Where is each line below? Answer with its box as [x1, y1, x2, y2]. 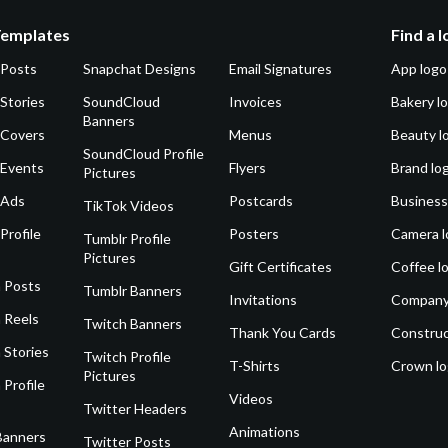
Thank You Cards [229, 323, 337, 341]
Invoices [229, 92, 283, 110]
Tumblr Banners [83, 281, 183, 299]
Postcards [229, 191, 294, 209]
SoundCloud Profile [83, 144, 205, 162]
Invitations [229, 290, 298, 308]
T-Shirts [229, 356, 281, 374]
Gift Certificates [229, 257, 333, 275]
